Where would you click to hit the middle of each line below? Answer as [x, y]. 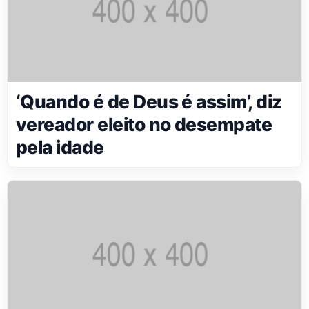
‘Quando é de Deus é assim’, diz [149, 102]
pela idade [60, 147]
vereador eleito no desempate [144, 124]
